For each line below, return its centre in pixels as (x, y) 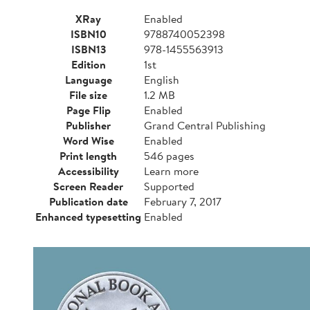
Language (88, 80)
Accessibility (88, 171)
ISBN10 (88, 34)
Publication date (88, 201)
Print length (88, 156)
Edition (88, 64)
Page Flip (88, 110)
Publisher (88, 125)
